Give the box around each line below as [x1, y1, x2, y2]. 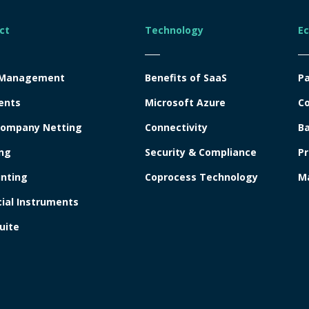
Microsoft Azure [144, 95, 226, 109]
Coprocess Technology [144, 170, 258, 183]
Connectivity [144, 120, 208, 134]
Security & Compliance [144, 145, 257, 159]
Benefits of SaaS [144, 70, 227, 84]
